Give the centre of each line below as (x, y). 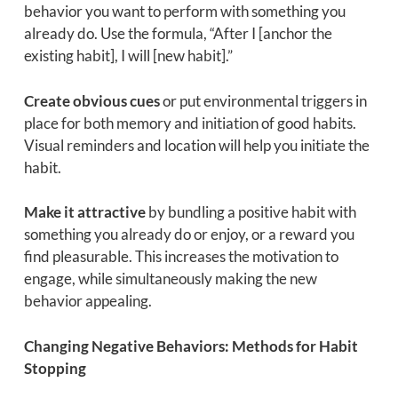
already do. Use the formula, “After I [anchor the (178, 34)
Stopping (55, 368)
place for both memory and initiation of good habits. (190, 123)
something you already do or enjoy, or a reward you (189, 235)
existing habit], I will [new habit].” (128, 56)
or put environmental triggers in (263, 100)
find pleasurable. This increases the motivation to (181, 257)
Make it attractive (84, 212)
